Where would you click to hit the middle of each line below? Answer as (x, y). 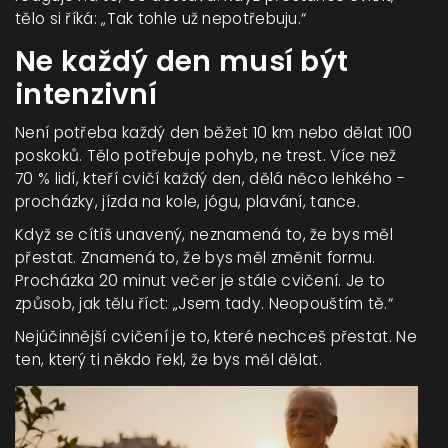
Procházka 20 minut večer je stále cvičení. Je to (200, 280)
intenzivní (86, 94)
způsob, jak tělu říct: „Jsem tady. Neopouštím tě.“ (204, 303)
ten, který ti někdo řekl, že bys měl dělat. (168, 359)
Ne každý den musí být (182, 61)
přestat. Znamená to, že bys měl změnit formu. (195, 257)
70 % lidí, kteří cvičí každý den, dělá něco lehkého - (210, 178)
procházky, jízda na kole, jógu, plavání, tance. (188, 201)
